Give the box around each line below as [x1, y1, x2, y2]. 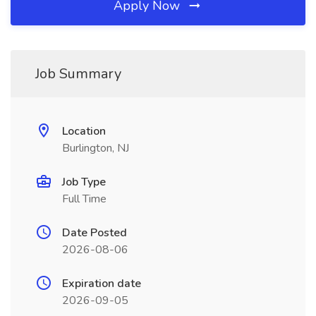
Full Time [62, 191, 107, 207]
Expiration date [62, 276, 141, 291]
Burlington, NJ [62, 140, 129, 156]
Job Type [62, 174, 106, 190]
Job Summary [35, 64, 121, 83]
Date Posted [62, 225, 127, 241]
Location [62, 123, 106, 139]
